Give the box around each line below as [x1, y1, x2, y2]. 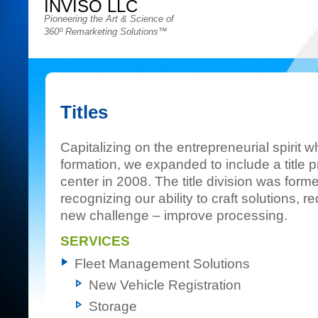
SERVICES [60, 234, 130, 248]
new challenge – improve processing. [60, 208, 287, 223]
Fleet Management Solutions [75, 256, 250, 271]
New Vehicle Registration [89, 278, 241, 292]
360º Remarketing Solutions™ [44, 26, 168, 37]
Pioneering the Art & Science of [44, 13, 174, 24]
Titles [60, 102, 108, 123]
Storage [89, 299, 137, 314]
